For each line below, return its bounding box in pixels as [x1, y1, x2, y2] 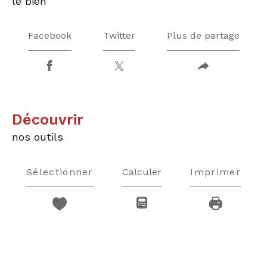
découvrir [23, 111, 83, 129]
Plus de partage [166, 30, 240, 42]
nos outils [12, 131, 63, 144]
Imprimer [190, 166, 241, 178]
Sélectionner [26, 166, 94, 178]
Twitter [103, 30, 135, 42]
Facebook [27, 30, 72, 42]
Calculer [122, 166, 162, 178]
